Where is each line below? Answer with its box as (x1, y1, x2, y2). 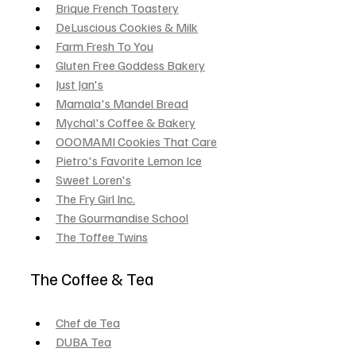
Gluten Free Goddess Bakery (56, 56, 205, 73)
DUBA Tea (56, 333, 111, 350)
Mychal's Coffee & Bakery (56, 114, 195, 130)
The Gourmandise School (56, 209, 188, 226)
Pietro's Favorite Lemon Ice (56, 152, 202, 168)
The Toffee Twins (56, 228, 148, 245)
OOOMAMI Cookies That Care (56, 133, 217, 149)
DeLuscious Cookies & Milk (56, 18, 198, 35)
